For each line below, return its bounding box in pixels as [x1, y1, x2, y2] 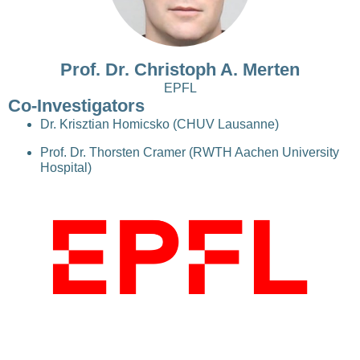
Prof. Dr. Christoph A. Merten [60, 59, 300, 80]
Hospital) [40, 161, 92, 174]
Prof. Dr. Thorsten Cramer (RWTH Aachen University [40, 145, 339, 159]
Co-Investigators [8, 96, 145, 116]
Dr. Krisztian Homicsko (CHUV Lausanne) [40, 117, 279, 131]
